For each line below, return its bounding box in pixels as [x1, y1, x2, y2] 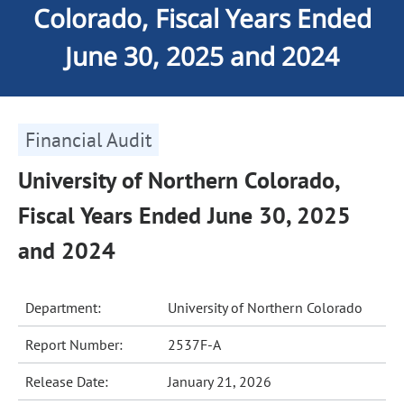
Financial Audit [25, 127, 151, 152]
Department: [25, 298, 102, 317]
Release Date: [25, 372, 109, 390]
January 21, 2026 [168, 372, 272, 390]
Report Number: [25, 335, 124, 353]
